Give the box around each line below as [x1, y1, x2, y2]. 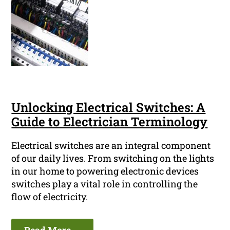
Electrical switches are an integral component [11, 139, 211, 152]
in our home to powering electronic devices [11, 165, 199, 178]
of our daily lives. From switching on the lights [11, 152, 215, 165]
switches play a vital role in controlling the [11, 178, 198, 190]
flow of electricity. [11, 190, 88, 203]
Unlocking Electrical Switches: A [11, 99, 206, 116]
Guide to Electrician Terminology [11, 113, 208, 130]
